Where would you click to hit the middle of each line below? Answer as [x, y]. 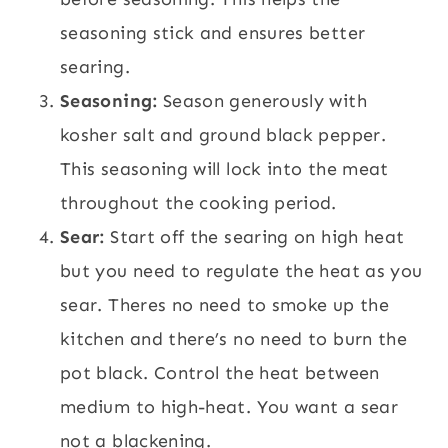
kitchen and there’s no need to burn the [234, 339]
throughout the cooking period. [198, 203]
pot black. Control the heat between [220, 373]
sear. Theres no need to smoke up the [224, 305]
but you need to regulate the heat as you [241, 271]
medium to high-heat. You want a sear [229, 407]
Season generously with [262, 101]
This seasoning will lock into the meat [224, 169]
